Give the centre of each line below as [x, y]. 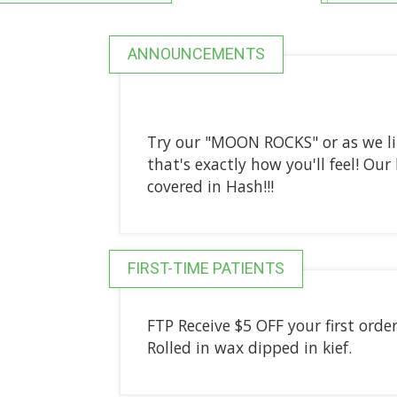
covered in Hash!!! [210, 186]
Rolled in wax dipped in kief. [251, 347]
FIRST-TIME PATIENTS [206, 268]
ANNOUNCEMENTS [196, 53]
